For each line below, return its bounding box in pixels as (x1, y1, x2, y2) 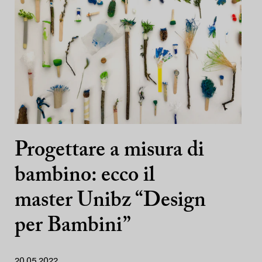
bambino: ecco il (15, 166, 154, 187)
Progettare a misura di (15, 140, 204, 161)
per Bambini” (15, 216, 131, 237)
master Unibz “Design (15, 191, 206, 212)
